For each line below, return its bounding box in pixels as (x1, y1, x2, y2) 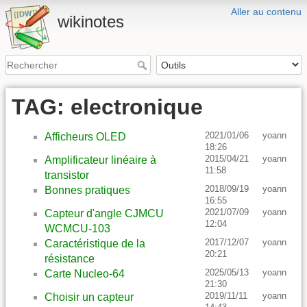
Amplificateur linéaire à (45, 154, 156, 167)
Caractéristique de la (45, 238, 145, 250)
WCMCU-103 (45, 223, 110, 235)
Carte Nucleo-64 (45, 268, 125, 280)
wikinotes (58, 12, 124, 31)
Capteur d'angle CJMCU (45, 208, 164, 220)
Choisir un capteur (45, 291, 134, 304)
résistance (45, 253, 95, 265)
